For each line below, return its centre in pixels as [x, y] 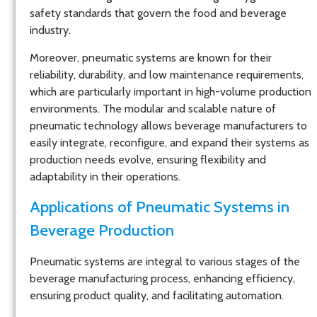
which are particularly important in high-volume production [171, 91]
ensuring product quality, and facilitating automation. [157, 295]
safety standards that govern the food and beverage [158, 13]
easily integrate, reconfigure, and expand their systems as [169, 142]
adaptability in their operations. [105, 176]
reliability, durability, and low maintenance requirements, [167, 74]
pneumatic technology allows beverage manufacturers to [168, 125]
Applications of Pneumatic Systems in [160, 206]
